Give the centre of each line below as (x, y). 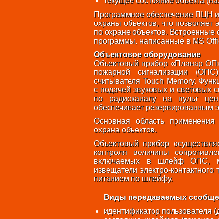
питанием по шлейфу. (133, 179)
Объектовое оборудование (147, 55)
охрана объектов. (125, 130)
